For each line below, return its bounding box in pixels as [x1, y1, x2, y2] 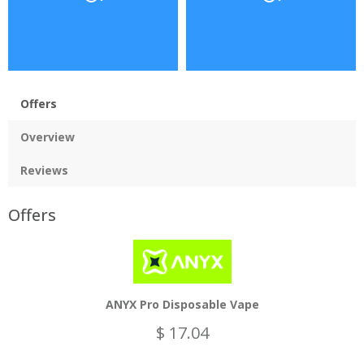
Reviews [20, 162, 68, 178]
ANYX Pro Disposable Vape [105, 296, 259, 312]
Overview [20, 128, 75, 145]
